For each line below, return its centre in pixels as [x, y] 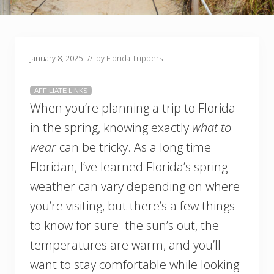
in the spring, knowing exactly [111, 128]
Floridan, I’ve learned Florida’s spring [129, 167]
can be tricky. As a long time [134, 147]
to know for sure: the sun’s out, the [124, 226]
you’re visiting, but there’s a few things [132, 206]
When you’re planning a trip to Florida [133, 108]
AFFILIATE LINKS [61, 91]
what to [212, 128]
